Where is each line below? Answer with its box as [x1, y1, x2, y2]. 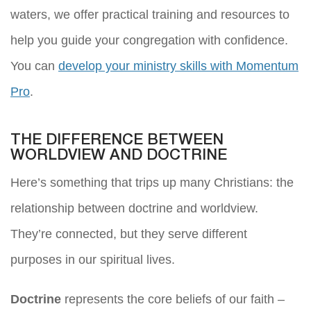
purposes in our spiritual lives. [10, 252, 175, 267]
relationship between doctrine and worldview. [10, 201, 258, 215]
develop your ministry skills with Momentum [58, 58, 299, 73]
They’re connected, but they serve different [10, 226, 247, 241]
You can [10, 58, 58, 73]
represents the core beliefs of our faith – [61, 292, 285, 306]
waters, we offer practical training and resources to [10, 7, 289, 22]
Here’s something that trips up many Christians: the [10, 175, 294, 190]
